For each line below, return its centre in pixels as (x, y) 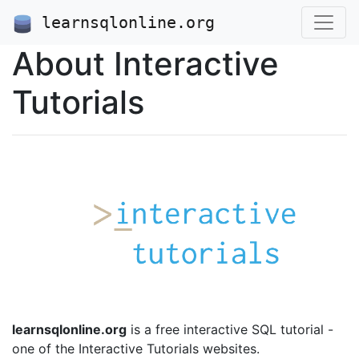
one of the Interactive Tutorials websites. (136, 348)
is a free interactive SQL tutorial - (230, 329)
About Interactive (145, 64)
